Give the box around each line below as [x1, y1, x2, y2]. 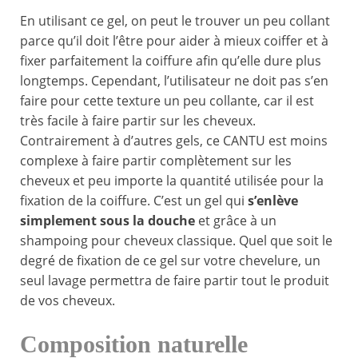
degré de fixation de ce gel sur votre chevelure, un [20, 252, 320, 270]
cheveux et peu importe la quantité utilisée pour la [20, 172, 324, 190]
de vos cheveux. [20, 292, 115, 310]
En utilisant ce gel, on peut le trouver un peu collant [20, 12, 330, 30]
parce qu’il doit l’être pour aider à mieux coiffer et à [20, 32, 328, 50]
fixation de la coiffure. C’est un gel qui [20, 192, 248, 210]
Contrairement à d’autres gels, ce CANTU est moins [20, 132, 328, 150]
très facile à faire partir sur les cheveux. [20, 112, 256, 130]
